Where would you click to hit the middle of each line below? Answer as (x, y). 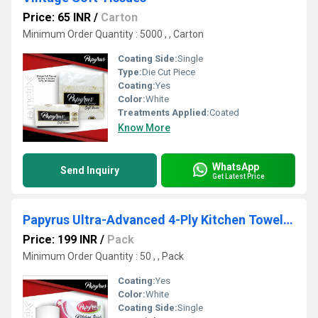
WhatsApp (236, 166)
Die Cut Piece (169, 72)
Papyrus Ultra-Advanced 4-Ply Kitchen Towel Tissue (288, 220)
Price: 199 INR (60, 240)
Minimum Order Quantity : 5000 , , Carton (113, 34)
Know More (144, 128)
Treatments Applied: (164, 113)
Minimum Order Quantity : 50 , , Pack (103, 256)
